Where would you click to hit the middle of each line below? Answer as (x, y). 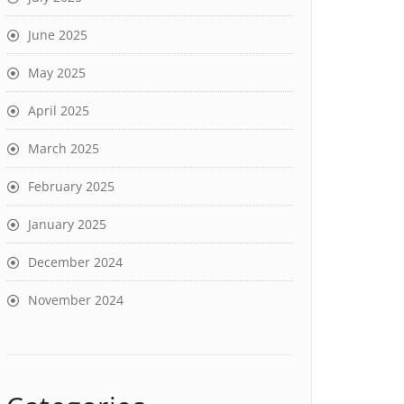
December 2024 (75, 262)
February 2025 (71, 186)
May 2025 (57, 73)
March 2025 (64, 148)
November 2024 (76, 300)
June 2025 (58, 35)
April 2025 (59, 110)
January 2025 (67, 224)
